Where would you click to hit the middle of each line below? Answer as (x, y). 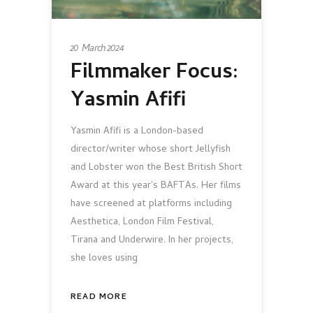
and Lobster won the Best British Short (156, 168)
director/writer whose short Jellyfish (151, 150)
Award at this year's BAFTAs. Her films (156, 187)
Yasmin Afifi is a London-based (137, 132)
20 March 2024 (97, 49)
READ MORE (99, 298)
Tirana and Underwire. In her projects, (152, 241)
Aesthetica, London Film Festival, (142, 223)
